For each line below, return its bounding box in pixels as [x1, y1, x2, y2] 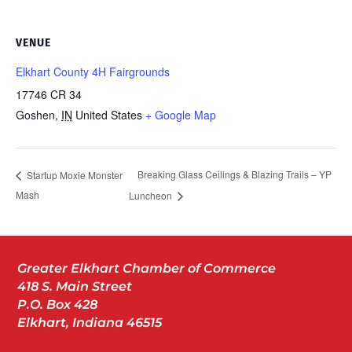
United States [75, 106, 142, 123]
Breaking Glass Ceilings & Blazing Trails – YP [137, 167, 332, 181]
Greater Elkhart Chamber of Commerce [17, 260, 277, 276]
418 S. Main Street [17, 278, 133, 294]
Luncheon [129, 188, 174, 202]
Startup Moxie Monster [24, 167, 123, 181]
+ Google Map [145, 106, 216, 123]
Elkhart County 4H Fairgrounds [16, 63, 170, 79]
